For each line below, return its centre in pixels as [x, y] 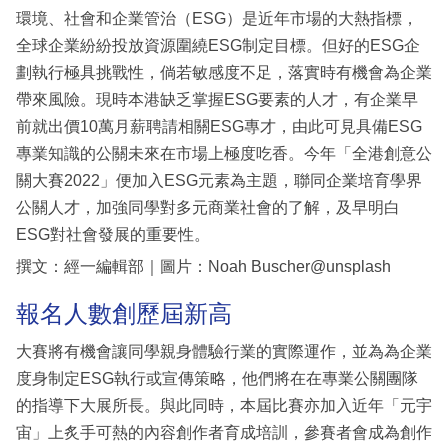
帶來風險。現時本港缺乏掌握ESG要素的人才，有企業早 [217, 100]
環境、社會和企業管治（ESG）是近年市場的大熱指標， [217, 19]
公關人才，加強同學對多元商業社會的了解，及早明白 [208, 208]
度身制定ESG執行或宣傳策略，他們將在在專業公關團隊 [217, 378]
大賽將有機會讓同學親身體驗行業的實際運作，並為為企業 [224, 351]
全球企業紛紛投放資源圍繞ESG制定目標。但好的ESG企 [218, 46]
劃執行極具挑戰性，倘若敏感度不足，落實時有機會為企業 [224, 73]
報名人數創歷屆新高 [124, 314]
